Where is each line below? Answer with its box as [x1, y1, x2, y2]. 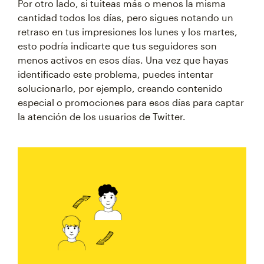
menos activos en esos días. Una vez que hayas [18, 54, 229, 65]
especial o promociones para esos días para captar [18, 97, 244, 108]
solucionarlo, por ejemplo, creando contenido [18, 82, 223, 94]
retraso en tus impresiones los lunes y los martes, [18, 26, 237, 37]
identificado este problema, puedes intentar [18, 68, 213, 80]
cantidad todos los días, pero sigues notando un [18, 12, 233, 23]
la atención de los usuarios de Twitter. [18, 111, 186, 122]
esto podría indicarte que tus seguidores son [18, 40, 217, 51]
